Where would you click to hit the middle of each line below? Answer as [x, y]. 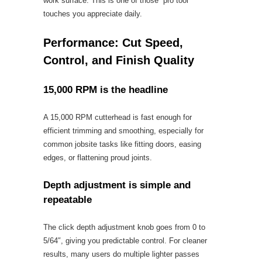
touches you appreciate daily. [93, 14]
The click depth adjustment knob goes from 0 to [124, 227]
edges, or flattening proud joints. [98, 158]
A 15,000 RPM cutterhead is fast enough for [118, 117]
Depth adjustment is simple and [117, 185]
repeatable [68, 200]
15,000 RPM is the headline [106, 90]
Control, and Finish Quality [119, 60]
